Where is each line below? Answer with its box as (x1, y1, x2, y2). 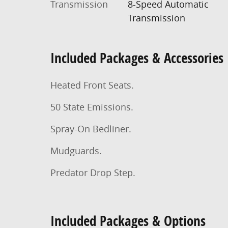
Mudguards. (50, 144, 102, 157)
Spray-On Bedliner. (50, 122, 131, 135)
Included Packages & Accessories (50, 48, 223, 67)
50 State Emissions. (50, 100, 133, 113)
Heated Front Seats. (50, 78, 134, 91)
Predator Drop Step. (50, 166, 135, 179)
